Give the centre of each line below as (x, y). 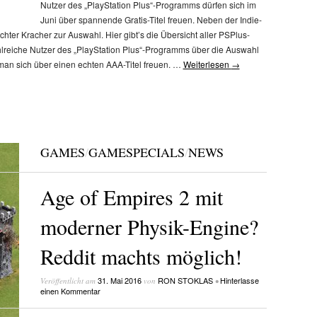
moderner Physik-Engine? (149, 226)
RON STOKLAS (185, 280)
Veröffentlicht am (69, 280)
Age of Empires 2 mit (131, 196)
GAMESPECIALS (136, 152)
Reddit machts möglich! (141, 256)
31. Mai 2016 (119, 280)
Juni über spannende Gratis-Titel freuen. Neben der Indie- (151, 19)
